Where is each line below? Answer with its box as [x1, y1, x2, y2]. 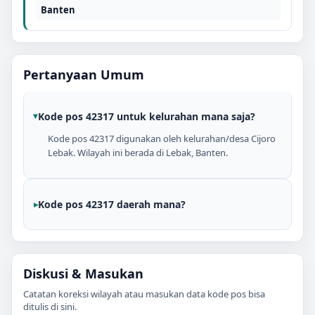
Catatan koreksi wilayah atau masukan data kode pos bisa [23, 287, 265, 300]
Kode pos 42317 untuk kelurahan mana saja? [38, 109, 255, 123]
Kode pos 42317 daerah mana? [38, 197, 186, 211]
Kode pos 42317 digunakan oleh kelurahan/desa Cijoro [48, 131, 276, 145]
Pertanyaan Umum [23, 65, 144, 83]
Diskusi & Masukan [23, 264, 143, 282]
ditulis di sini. [23, 300, 77, 313]
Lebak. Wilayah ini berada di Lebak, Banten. [48, 146, 228, 159]
